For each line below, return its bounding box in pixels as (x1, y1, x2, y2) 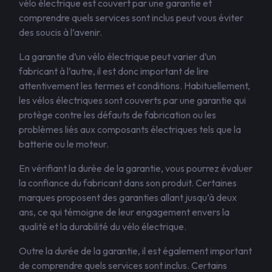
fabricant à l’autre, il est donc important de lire (19, 65, 209, 77)
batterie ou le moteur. (19, 138, 109, 150)
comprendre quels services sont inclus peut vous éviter (19, 12, 243, 24)
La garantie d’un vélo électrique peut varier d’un (19, 50, 216, 63)
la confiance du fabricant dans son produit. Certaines (19, 177, 237, 189)
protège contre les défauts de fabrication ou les (19, 109, 216, 121)
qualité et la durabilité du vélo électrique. (19, 220, 186, 233)
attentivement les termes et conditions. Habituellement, (19, 80, 250, 92)
